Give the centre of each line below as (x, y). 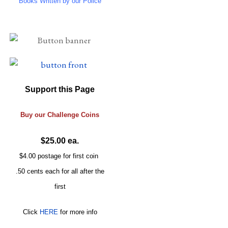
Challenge (63, 115)
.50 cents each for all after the (60, 171)
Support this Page (60, 89)
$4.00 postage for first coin (60, 156)
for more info (77, 212)
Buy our (34, 115)
